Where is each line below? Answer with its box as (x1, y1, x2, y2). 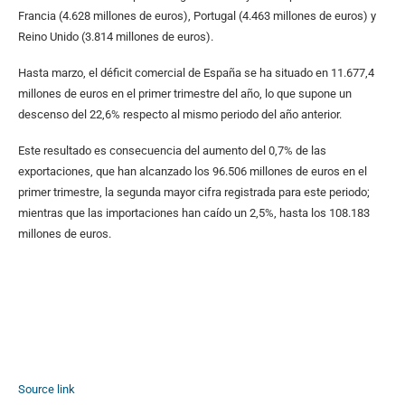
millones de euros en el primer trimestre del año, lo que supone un (18, 86, 352, 100)
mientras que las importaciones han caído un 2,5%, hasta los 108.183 (18, 205, 370, 220)
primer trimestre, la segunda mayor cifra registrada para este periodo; (18, 184, 370, 199)
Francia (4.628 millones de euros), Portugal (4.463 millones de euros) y (18, 8, 376, 23)
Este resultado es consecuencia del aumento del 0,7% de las (18, 143, 326, 157)
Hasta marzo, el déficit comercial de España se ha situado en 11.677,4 (18, 65, 374, 80)
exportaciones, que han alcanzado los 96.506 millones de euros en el (18, 164, 367, 178)
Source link (18, 381, 75, 396)
